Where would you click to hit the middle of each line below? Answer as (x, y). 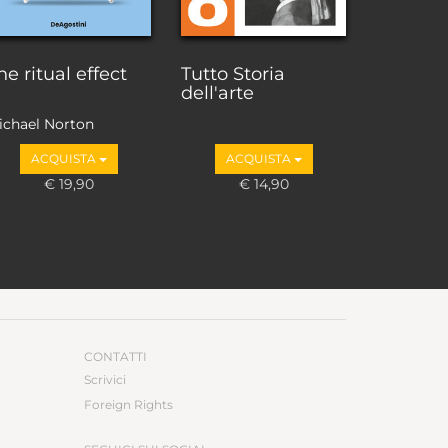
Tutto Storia (233, 73)
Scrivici (104, 380)
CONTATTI (115, 357)
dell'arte (217, 92)
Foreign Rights (128, 405)
